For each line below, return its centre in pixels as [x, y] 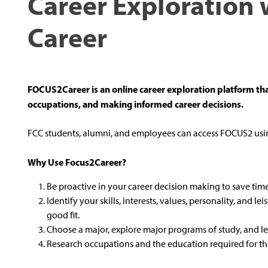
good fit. [64, 215]
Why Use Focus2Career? [77, 162]
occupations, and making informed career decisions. [135, 104]
